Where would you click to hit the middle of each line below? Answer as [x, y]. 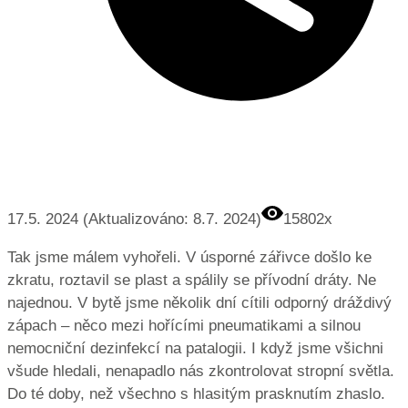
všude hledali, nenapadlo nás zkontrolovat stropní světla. [201, 371]
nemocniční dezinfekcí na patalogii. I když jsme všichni [195, 348]
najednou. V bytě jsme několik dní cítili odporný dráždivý [199, 302]
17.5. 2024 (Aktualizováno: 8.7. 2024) [134, 219]
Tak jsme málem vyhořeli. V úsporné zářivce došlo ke [189, 257]
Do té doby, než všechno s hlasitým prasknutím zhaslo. [196, 393]
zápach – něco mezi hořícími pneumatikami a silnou [184, 325]
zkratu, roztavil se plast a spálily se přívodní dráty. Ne [192, 280]
